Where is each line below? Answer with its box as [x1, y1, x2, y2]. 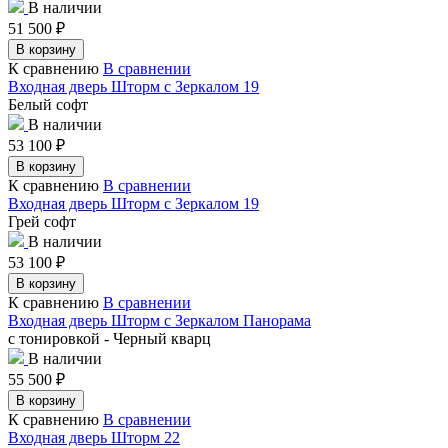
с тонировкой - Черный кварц [8, 329, 211, 347]
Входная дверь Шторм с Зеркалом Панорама [8, 311, 311, 329]
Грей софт [8, 212, 76, 230]
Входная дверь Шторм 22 [8, 428, 180, 446]
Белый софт [8, 95, 88, 113]
